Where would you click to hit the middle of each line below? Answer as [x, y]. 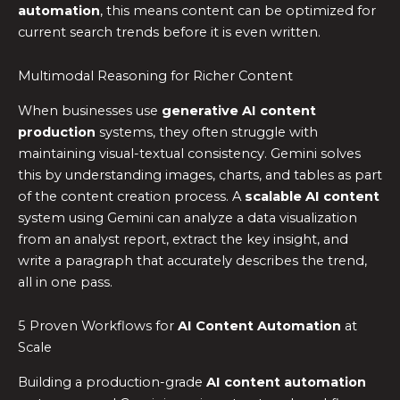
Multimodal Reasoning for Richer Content [155, 76]
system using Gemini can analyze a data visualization [187, 217]
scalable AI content [312, 196]
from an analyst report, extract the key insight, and [183, 239]
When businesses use [90, 110]
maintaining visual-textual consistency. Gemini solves [189, 153]
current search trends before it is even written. [169, 32]
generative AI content [239, 110]
